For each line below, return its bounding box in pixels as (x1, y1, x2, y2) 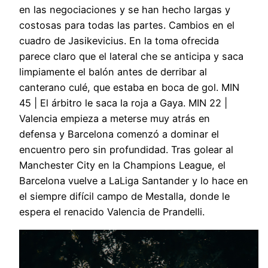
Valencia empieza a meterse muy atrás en (19, 112, 210, 125)
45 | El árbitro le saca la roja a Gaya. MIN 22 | (19, 97, 227, 109)
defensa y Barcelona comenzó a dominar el (19, 128, 219, 141)
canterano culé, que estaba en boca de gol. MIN (19, 81, 239, 94)
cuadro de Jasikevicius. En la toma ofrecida (19, 35, 219, 47)
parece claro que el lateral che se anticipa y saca (19, 50, 243, 63)
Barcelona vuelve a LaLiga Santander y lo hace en (19, 175, 248, 187)
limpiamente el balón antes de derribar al (19, 66, 207, 78)
